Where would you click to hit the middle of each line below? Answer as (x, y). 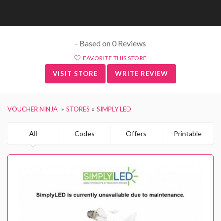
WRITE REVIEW (142, 73)
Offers (136, 133)
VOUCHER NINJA (33, 109)
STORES (78, 109)
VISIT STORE (75, 73)
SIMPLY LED (114, 109)
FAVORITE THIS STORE (115, 58)
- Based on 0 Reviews (110, 43)
